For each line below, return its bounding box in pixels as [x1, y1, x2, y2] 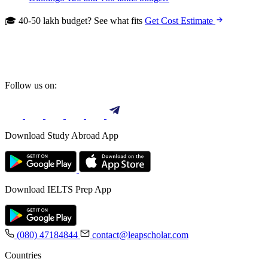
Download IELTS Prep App [5, 184, 111, 194]
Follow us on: [5, 80, 57, 90]
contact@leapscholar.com [90, 229, 188, 240]
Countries [5, 249, 41, 260]
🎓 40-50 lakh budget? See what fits [5, 15, 145, 26]
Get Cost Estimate [145, 15, 215, 26]
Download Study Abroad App [5, 130, 118, 141]
